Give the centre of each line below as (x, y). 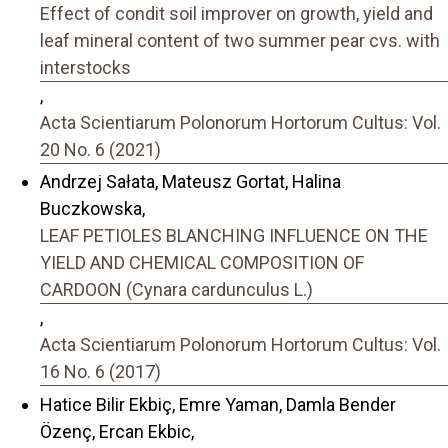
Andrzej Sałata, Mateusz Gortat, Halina (190, 182)
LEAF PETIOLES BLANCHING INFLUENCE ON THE (234, 236)
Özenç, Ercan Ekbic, (117, 431)
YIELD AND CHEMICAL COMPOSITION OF (202, 263)
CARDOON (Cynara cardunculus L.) (176, 290)
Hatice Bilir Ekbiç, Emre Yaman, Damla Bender (218, 404)
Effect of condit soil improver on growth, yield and (236, 13)
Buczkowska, (92, 209)
